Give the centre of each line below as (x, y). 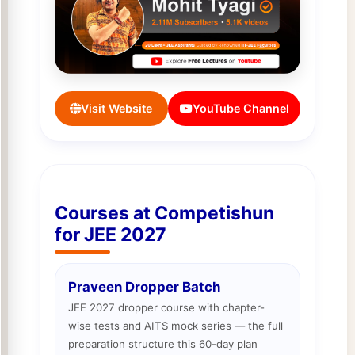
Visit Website (117, 109)
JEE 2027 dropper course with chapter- (166, 308)
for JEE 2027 (110, 234)
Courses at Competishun (164, 213)
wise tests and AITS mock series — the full (175, 326)
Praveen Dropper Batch (144, 286)
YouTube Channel (240, 109)
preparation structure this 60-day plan (162, 344)
